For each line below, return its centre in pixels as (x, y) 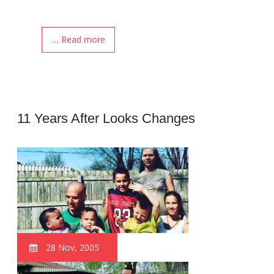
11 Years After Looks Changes (106, 118)
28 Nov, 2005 (72, 247)
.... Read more (79, 39)
